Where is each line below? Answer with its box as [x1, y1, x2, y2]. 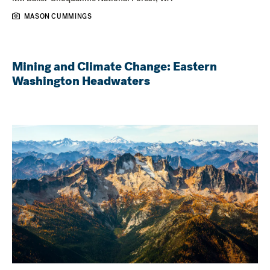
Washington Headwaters [12, 72, 150, 89]
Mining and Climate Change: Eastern [12, 58, 217, 75]
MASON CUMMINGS [24, 11, 92, 21]
